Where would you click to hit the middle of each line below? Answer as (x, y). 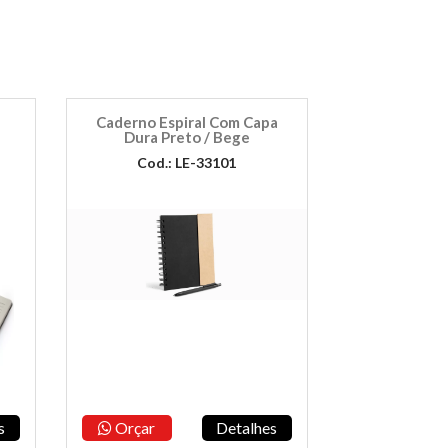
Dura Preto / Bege (186, 137)
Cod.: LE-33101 (187, 162)
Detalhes (247, 427)
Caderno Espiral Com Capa (186, 122)
